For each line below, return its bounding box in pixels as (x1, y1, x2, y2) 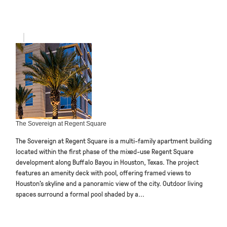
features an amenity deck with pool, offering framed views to (16, 167, 191, 177)
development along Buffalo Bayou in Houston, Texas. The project (16, 157, 199, 166)
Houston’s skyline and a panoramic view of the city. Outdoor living (16, 178, 203, 187)
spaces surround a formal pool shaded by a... (16, 188, 144, 198)
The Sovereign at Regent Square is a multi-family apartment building (16, 135, 212, 145)
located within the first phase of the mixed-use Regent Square (16, 146, 194, 156)
